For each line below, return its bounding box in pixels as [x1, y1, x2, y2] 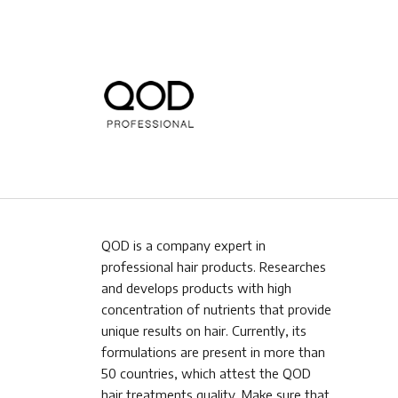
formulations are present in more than [101, 343, 325, 360]
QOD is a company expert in [101, 236, 266, 253]
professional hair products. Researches [101, 258, 326, 275]
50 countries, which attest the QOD [101, 364, 311, 381]
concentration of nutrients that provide [101, 300, 331, 317]
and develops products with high [101, 279, 291, 296]
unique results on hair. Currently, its [101, 322, 306, 338]
